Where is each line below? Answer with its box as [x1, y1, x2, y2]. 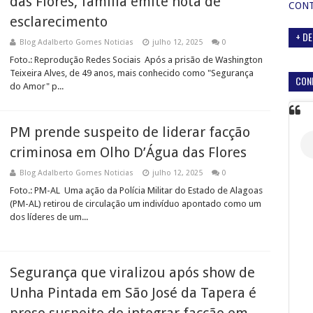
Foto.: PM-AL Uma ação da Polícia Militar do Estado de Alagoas [10, 185, 263, 196]
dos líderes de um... [10, 212, 88, 222]
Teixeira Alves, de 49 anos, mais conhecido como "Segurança [10, 68, 254, 78]
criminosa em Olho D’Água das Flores [10, 144, 247, 161]
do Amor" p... [10, 81, 64, 92]
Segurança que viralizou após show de [10, 264, 255, 281]
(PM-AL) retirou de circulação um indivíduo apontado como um [10, 198, 261, 209]
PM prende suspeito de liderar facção [10, 124, 250, 140]
